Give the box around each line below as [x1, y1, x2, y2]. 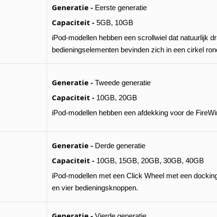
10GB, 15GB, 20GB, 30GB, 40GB [94, 156, 204, 165]
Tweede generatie [93, 78, 151, 87]
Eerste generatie [93, 3, 147, 12]
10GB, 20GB [94, 93, 137, 102]
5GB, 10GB [94, 18, 133, 27]
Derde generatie [93, 141, 145, 150]
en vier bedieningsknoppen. [52, 184, 138, 192]
